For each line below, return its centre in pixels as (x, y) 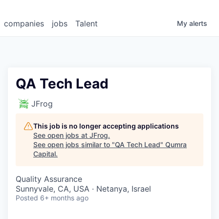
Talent (87, 24)
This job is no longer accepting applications (106, 126)
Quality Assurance (49, 179)
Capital (44, 154)
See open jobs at (61, 135)
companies (24, 24)
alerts (198, 23)
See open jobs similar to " (74, 145)
